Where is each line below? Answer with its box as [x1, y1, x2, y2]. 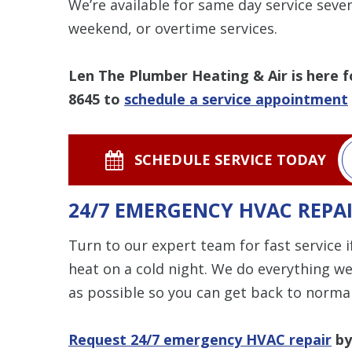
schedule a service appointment [124, 89, 348, 108]
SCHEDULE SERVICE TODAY [134, 149, 327, 169]
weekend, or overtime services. [68, 18, 277, 38]
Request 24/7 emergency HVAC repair [68, 329, 332, 349]
